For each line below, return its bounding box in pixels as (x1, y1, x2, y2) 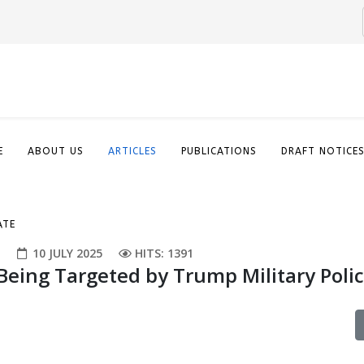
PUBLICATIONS (181, 145, 257, 157)
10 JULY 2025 (32, 245, 102, 261)
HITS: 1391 (135, 245, 193, 261)
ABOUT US (28, 145, 84, 157)
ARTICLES (108, 145, 157, 157)
